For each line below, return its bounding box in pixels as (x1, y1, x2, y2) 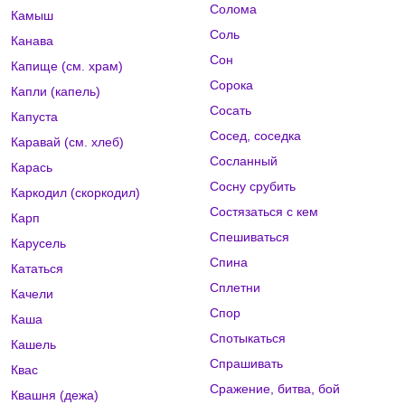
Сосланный (209, 154, 278, 169)
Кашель (11, 337, 56, 353)
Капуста (11, 109, 58, 125)
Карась (11, 160, 52, 175)
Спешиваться (209, 230, 289, 245)
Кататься (11, 261, 63, 277)
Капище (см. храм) (11, 59, 123, 74)
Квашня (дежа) (11, 388, 99, 403)
